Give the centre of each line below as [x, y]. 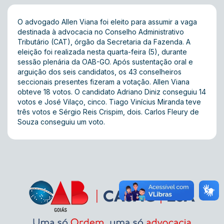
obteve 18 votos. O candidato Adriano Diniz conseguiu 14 [112, 92]
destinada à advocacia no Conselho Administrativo [101, 32]
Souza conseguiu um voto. [61, 122]
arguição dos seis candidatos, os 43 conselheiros [99, 72]
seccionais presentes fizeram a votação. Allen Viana [103, 82]
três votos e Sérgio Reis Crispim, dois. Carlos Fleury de [108, 112]
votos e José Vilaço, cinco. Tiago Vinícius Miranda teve [109, 102]
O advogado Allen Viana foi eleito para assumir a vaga [107, 22]
